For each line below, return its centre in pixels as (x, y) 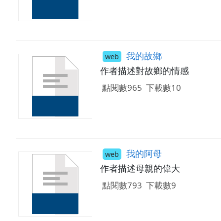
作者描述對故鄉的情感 (144, 71)
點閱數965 (122, 88)
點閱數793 (122, 185)
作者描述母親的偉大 (140, 168)
